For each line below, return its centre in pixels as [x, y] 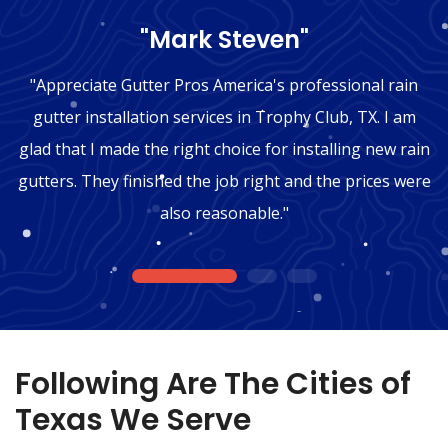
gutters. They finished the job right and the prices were [224, 180]
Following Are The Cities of [213, 383]
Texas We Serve [133, 419]
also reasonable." [224, 212]
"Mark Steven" [224, 39]
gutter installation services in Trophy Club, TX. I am [224, 116]
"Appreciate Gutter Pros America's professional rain [224, 84]
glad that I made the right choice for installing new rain [224, 148]
